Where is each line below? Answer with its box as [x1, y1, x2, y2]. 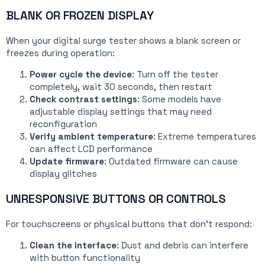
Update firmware [30, 156, 104, 167]
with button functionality [30, 252, 140, 264]
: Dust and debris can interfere [117, 240, 248, 251]
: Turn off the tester [132, 69, 218, 80]
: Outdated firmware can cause [104, 156, 238, 167]
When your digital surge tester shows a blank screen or [6, 35, 241, 47]
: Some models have [137, 93, 221, 105]
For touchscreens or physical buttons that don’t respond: [6, 218, 252, 230]
